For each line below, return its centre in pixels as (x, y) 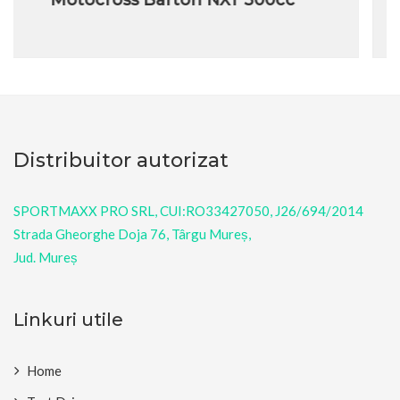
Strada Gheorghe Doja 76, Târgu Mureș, (132, 233)
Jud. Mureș (47, 257)
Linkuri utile (68, 319)
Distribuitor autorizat (121, 160)
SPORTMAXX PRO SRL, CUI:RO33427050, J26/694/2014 (188, 210)
